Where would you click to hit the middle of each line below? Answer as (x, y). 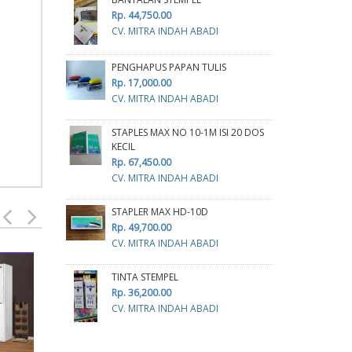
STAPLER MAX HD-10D (159, 211)
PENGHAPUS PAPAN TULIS (169, 67)
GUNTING (110, 279)
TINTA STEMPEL (145, 277)
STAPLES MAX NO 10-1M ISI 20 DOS (187, 132)
